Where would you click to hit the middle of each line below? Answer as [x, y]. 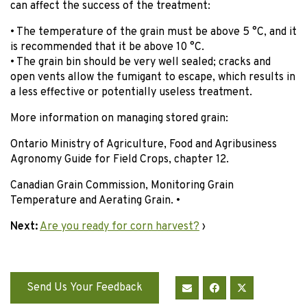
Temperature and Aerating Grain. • [95, 201]
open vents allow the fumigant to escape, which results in [153, 78]
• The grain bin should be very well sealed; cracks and [140, 63]
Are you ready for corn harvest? [120, 227]
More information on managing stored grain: [119, 119]
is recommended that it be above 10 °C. [107, 48]
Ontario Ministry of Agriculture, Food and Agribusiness [144, 145]
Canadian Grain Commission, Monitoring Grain [122, 186]
